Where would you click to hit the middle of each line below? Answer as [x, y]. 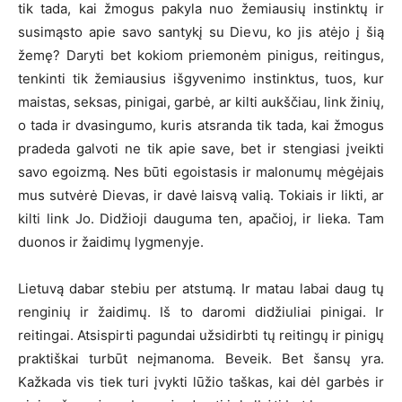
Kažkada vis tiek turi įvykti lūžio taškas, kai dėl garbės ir [201, 381]
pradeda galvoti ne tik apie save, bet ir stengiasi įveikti [201, 148]
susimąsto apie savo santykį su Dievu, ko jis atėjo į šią [201, 31]
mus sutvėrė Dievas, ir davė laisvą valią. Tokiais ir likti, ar [201, 195]
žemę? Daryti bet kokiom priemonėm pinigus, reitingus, [201, 55]
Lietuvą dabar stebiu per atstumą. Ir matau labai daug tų [201, 288]
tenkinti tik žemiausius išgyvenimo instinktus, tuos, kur [201, 78]
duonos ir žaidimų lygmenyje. [111, 241]
